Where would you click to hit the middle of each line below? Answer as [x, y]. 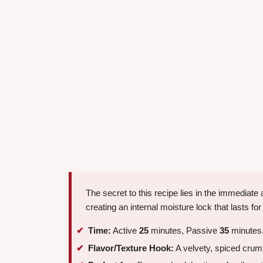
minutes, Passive [184, 231]
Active [125, 231]
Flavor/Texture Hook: [131, 248]
